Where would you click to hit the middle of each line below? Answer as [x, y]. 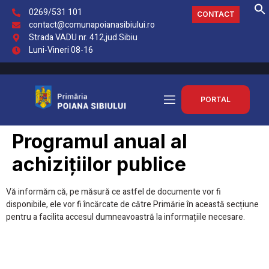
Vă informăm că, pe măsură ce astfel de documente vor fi [113, 192]
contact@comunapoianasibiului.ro [92, 25]
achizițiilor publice [99, 164]
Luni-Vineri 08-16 [61, 50]
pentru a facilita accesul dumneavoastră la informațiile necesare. [125, 217]
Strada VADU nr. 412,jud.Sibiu [83, 38]
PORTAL [215, 100]
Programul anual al [100, 141]
